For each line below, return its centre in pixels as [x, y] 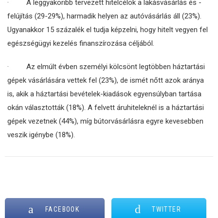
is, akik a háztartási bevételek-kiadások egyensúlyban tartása [104, 94]
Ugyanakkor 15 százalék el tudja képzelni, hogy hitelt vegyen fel [108, 30]
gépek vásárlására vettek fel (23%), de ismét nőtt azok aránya [106, 80]
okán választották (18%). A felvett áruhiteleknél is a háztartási [106, 108]
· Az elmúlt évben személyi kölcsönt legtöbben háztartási [106, 67]
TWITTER [167, 209]
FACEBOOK [63, 209]
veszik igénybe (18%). [41, 135]
